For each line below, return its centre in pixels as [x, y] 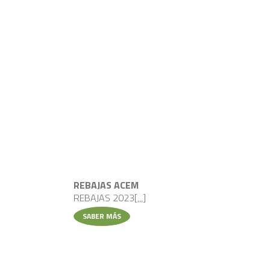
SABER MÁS [102, 216]
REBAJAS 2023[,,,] [110, 197]
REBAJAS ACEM [106, 185]
